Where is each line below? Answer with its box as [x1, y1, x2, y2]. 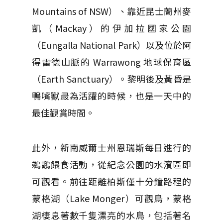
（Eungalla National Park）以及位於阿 [32, 38, 191, 51]
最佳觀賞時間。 [32, 106, 95, 119]
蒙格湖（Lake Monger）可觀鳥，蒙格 [32, 192, 191, 205]
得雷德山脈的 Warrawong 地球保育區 [32, 55, 191, 68]
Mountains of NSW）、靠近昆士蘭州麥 [32, 4, 191, 17]
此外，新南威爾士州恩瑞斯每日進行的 [32, 141, 191, 154]
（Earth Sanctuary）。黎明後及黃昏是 [32, 72, 191, 85]
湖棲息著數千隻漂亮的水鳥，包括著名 [32, 209, 191, 222]
